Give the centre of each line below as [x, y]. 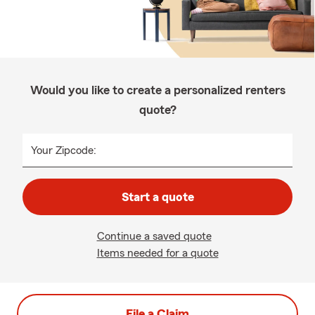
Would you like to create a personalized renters [157, 90]
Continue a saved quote [154, 236]
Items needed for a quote [157, 253]
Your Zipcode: [64, 150]
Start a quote [157, 197]
